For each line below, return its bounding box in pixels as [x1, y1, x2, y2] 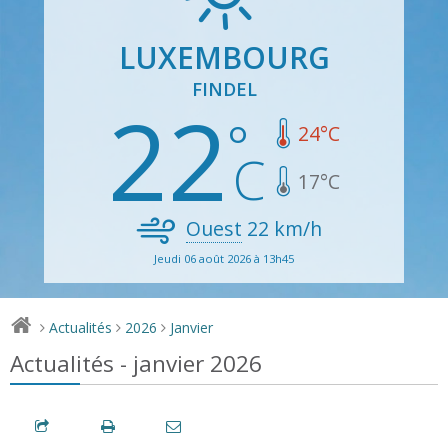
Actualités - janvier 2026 [10, 347, 262, 379]
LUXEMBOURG [118, 36, 330, 78]
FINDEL [191, 76, 257, 101]
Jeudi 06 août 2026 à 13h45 [154, 250, 294, 266]
